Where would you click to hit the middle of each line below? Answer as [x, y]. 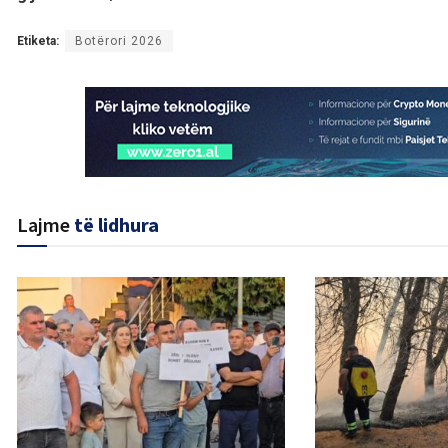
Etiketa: [38, 41]
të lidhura [116, 225]
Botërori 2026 [119, 41]
